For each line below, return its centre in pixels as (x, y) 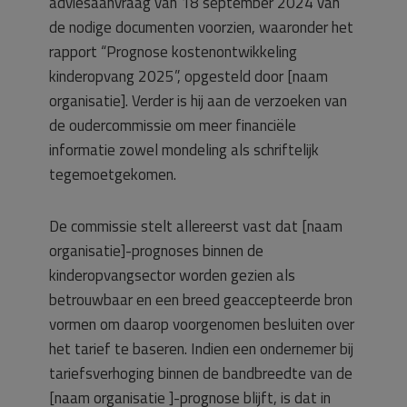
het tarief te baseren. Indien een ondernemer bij (201, 349)
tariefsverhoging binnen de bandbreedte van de (201, 373)
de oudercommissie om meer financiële (173, 125)
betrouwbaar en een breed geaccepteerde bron (201, 300)
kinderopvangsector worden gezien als (172, 275)
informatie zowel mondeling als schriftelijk (184, 150)
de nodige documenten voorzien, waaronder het (201, 27)
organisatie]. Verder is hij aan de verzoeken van (198, 101)
